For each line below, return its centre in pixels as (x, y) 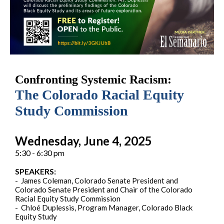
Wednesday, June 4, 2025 (83, 141)
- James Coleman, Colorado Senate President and (96, 181)
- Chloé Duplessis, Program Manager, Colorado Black (104, 208)
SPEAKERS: (36, 171)
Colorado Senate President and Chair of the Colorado (104, 190)
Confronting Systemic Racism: (93, 80)
